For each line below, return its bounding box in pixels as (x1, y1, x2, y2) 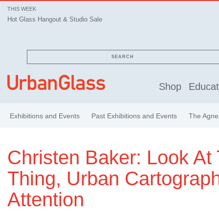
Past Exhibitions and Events (91, 112, 177, 120)
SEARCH (111, 54, 134, 59)
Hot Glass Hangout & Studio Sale (7, 16, 102, 23)
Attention (7, 189, 84, 210)
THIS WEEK (7, 6, 36, 12)
